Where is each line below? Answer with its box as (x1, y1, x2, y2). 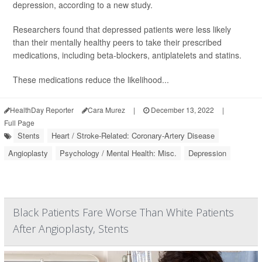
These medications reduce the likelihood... (13, 74, 169, 86)
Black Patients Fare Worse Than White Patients (13, 205, 234, 220)
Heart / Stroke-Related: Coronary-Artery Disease (51, 130, 215, 142)
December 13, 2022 (149, 105, 214, 115)
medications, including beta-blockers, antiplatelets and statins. (13, 49, 242, 61)
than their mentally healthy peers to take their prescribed (13, 36, 222, 49)
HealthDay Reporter (10, 105, 74, 115)
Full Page (4, 118, 35, 128)
